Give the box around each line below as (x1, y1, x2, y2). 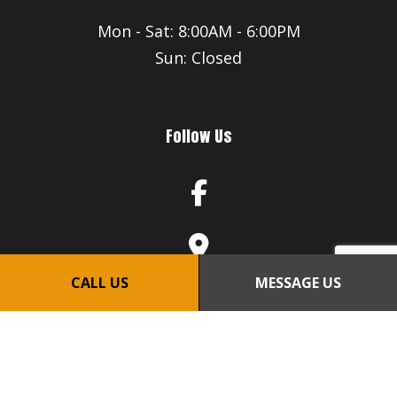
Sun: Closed (155, 46, 242, 68)
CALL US (70, 273, 128, 292)
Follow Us (165, 124, 232, 149)
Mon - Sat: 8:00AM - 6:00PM (97, 19, 300, 42)
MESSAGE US (255, 273, 341, 292)
